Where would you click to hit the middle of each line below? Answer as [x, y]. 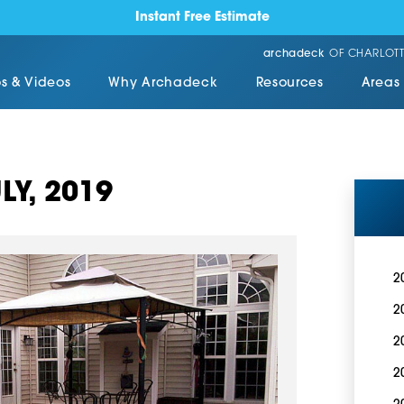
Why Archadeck [163, 84]
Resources [289, 84]
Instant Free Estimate [202, 17]
